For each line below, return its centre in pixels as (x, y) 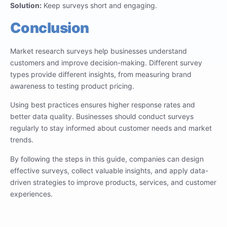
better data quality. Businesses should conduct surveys (102, 117)
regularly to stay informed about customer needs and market (111, 128)
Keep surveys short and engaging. (99, 6)
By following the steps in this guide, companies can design (107, 159)
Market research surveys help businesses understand (99, 51)
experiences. (31, 194)
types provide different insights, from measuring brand (101, 74)
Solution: (26, 6)
